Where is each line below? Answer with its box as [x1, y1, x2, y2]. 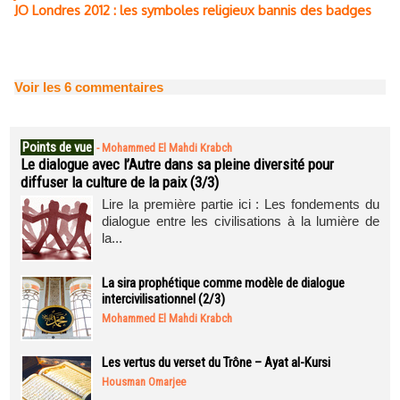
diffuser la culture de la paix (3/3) [21, 173, 219, 191]
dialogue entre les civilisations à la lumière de [102, 213, 379, 229]
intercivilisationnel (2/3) [102, 291, 225, 307]
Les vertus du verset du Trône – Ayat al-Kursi [102, 354, 330, 371]
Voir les [14, 79, 64, 95]
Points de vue [22, 139, 92, 155]
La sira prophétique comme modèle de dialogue [102, 275, 345, 291]
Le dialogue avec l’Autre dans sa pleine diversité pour [21, 155, 334, 173]
